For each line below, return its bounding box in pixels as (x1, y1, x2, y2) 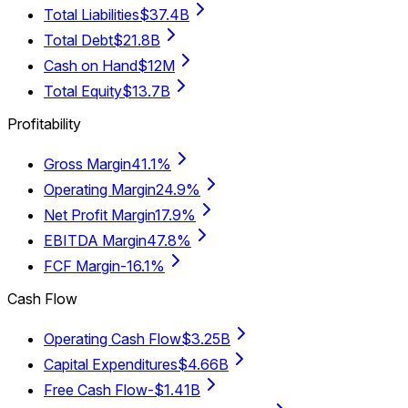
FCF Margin (44, 257, 120, 276)
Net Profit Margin (44, 206, 155, 225)
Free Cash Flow (44, 381, 148, 400)
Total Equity (44, 82, 122, 101)
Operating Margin (44, 180, 156, 199)
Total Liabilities (44, 5, 139, 25)
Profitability (7, 115, 81, 134)
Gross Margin (44, 155, 131, 174)
